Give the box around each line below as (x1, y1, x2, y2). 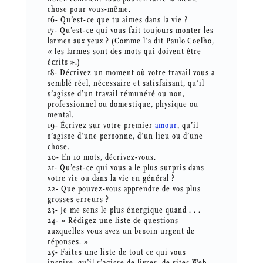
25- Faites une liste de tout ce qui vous (47, 247, 186, 258)
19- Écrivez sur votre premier (47, 120, 155, 131)
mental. (47, 110, 74, 120)
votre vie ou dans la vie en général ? (47, 173, 175, 184)
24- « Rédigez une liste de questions (47, 215, 178, 226)
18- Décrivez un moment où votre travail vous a (47, 68, 215, 78)
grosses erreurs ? (47, 194, 109, 205)
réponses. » (47, 237, 89, 247)
